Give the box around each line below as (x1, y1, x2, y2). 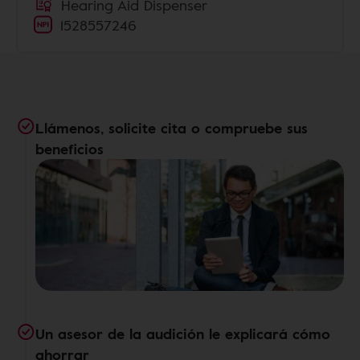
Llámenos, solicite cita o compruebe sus (35, 117, 308, 138)
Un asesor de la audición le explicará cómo (35, 323, 330, 344)
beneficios (35, 138, 104, 159)
